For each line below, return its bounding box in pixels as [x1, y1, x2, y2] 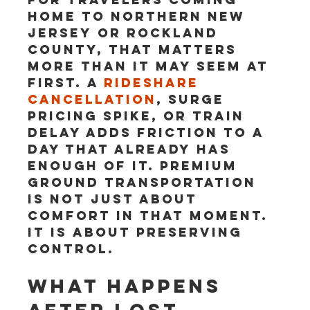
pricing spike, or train [28, 108, 250, 124]
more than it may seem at [28, 58, 275, 74]
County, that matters [28, 42, 243, 57]
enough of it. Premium [28, 158, 244, 174]
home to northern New [28, 8, 251, 24]
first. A [28, 75, 104, 91]
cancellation [28, 91, 157, 107]
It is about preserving [28, 224, 248, 240]
